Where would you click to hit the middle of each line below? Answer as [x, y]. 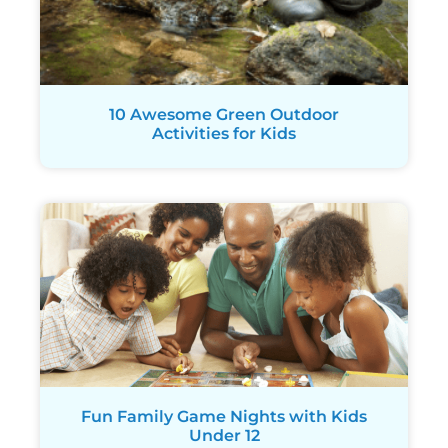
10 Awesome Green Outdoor [224, 114]
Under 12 [224, 435]
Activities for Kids [224, 133]
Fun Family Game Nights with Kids [224, 416]
